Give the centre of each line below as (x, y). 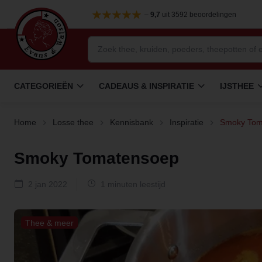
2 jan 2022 (46, 184)
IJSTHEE (237, 86)
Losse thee (73, 122)
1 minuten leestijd (132, 184)
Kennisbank (132, 122)
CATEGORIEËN (44, 86)
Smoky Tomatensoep (96, 158)
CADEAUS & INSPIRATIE (146, 86)
